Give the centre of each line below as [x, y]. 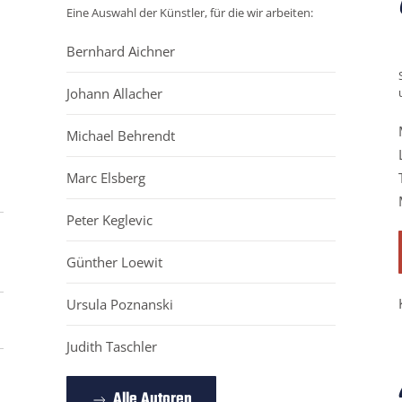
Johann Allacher [114, 94]
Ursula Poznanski [120, 305]
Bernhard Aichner [121, 52]
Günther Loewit [114, 262]
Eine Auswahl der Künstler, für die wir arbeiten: [190, 13]
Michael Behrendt [121, 136]
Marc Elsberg [106, 178]
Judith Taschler [112, 347]
